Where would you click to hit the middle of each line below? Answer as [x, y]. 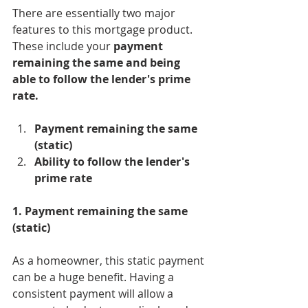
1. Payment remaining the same [101, 211]
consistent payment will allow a [94, 294]
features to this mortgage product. [104, 30]
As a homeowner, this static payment [110, 261]
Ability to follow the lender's [113, 162]
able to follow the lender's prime [103, 79]
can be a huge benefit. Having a [95, 277]
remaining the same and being [98, 63]
